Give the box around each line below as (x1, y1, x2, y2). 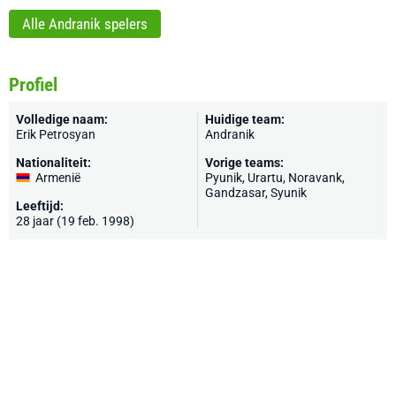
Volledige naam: (16, 112, 108, 126)
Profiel (9, 74, 57, 95)
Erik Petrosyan (16, 127, 95, 141)
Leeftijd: (16, 199, 64, 213)
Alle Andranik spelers (22, 15, 148, 33)
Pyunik (205, 171, 242, 185)
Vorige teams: (205, 156, 284, 170)
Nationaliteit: (16, 156, 91, 170)
